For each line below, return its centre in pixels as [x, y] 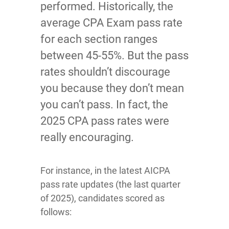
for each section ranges [99, 39]
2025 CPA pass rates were [105, 121]
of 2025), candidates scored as [102, 198]
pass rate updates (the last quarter [110, 184]
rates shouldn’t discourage [105, 72]
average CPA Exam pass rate [111, 23]
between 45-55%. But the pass [114, 55]
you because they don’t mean [112, 88]
